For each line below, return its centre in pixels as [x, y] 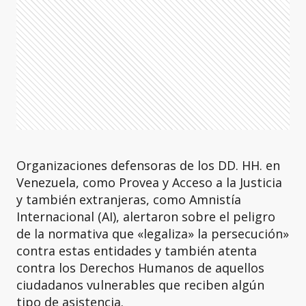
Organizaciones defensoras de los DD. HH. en [148, 165]
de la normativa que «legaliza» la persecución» [153, 234]
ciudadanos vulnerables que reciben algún [140, 285]
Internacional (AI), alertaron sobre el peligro [146, 217]
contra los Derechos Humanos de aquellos [140, 268]
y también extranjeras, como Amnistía [129, 199]
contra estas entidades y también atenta [137, 251]
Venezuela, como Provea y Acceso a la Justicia [149, 182]
